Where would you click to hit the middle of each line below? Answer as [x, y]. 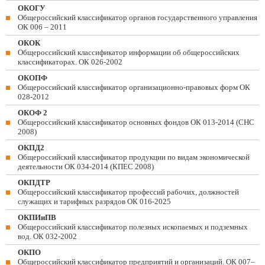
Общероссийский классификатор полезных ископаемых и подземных [133, 227]
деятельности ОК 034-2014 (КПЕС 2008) [86, 167]
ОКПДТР [34, 182]
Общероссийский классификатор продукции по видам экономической [134, 157]
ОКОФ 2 [33, 113]
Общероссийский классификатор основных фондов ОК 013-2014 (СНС [136, 122]
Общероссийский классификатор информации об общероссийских [129, 52]
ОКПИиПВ [37, 217]
